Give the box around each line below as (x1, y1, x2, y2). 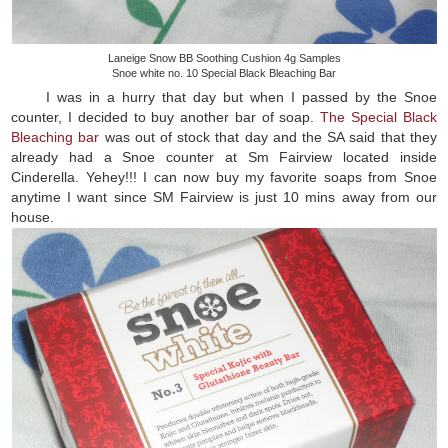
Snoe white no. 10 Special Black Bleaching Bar (112, 66, 336, 79)
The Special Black (320, 108, 437, 125)
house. (11, 208, 59, 225)
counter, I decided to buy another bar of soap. (11, 108, 321, 125)
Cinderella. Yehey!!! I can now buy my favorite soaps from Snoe (11, 168, 437, 185)
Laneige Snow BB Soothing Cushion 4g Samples (107, 51, 341, 64)
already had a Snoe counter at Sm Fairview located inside (11, 148, 437, 165)
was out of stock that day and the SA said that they (99, 128, 437, 145)
